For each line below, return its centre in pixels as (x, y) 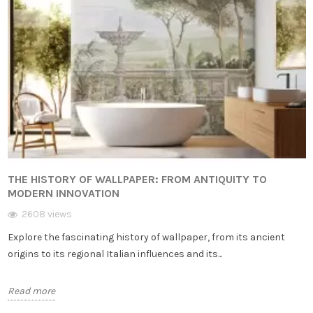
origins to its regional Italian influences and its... (115, 254)
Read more (31, 291)
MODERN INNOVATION (63, 194)
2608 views (46, 214)
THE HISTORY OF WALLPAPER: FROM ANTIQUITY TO (137, 180)
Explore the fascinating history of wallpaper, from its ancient (146, 238)
